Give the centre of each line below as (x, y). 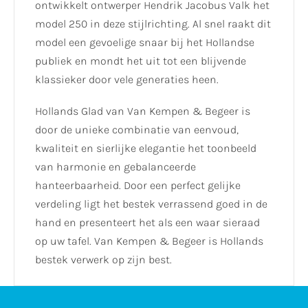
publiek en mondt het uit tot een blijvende (141, 61)
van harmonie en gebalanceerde (115, 167)
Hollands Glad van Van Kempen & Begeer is (143, 111)
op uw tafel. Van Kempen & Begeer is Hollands (149, 241)
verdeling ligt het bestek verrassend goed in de (151, 204)
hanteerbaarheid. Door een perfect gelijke (138, 186)
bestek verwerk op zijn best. (103, 260)
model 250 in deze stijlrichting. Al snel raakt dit (153, 24)
